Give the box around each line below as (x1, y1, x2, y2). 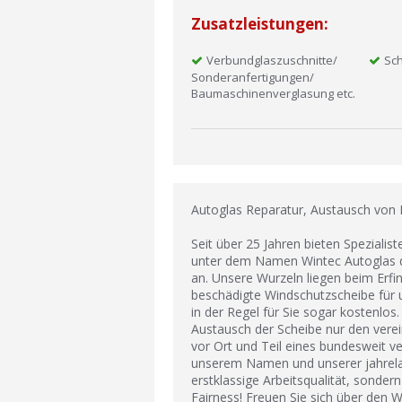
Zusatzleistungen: (191, 13, 328, 34)
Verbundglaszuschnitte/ (206, 52, 337, 68)
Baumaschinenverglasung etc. (191, 85, 355, 101)
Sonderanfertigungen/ (191, 69, 314, 85)
